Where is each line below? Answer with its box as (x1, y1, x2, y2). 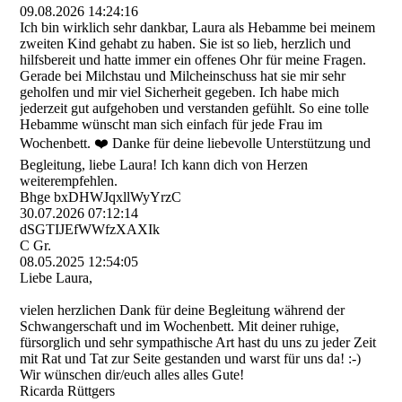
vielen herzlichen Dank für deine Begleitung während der (20, 302, 345, 318)
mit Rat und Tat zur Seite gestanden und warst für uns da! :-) (20, 351, 362, 366)
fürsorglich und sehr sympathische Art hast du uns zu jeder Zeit (20, 335, 377, 350)
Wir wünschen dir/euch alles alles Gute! (20, 367, 245, 382)
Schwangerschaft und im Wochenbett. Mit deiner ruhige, (20, 319, 340, 334)
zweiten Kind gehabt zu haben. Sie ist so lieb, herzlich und (20, 36, 352, 51)
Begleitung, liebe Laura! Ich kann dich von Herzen (20, 157, 309, 172)
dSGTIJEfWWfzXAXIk (20, 222, 161, 237)
